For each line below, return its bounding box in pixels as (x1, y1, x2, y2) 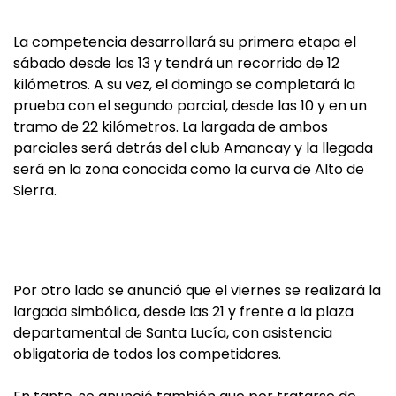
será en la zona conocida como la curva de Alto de (13, 159, 364, 179)
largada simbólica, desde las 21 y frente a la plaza (13, 301, 354, 322)
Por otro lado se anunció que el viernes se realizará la (13, 280, 381, 301)
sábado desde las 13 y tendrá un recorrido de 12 (13, 53, 339, 73)
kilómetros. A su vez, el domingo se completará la (13, 74, 355, 95)
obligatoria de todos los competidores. (13, 344, 281, 364)
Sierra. (13, 180, 57, 201)
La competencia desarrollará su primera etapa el (13, 32, 356, 52)
